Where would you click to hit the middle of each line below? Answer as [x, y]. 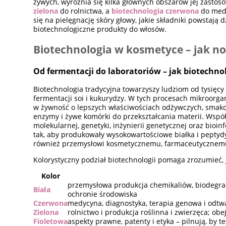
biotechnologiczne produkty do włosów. [100, 29]
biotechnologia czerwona [155, 11]
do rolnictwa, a [85, 11]
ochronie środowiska [103, 194]
